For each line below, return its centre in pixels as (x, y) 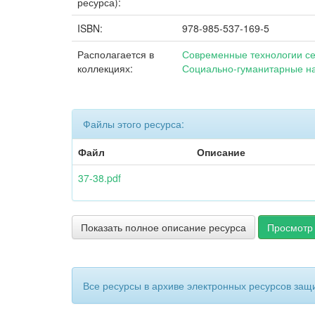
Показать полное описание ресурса (163, 227)
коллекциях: (105, 69)
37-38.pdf (99, 178)
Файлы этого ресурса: (134, 124)
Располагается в (116, 54)
